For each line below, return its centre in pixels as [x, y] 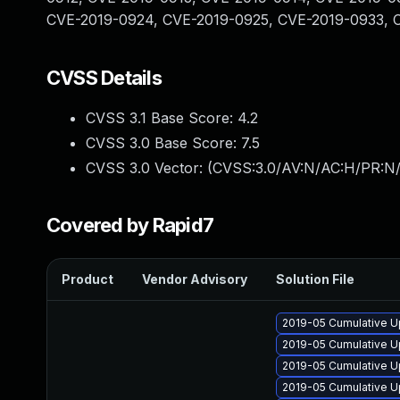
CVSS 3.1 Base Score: [162, 118]
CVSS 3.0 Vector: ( [149, 168]
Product [87, 279]
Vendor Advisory [195, 279]
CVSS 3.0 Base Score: [163, 143]
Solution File [315, 279]
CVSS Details [104, 78]
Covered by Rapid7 [130, 225]
